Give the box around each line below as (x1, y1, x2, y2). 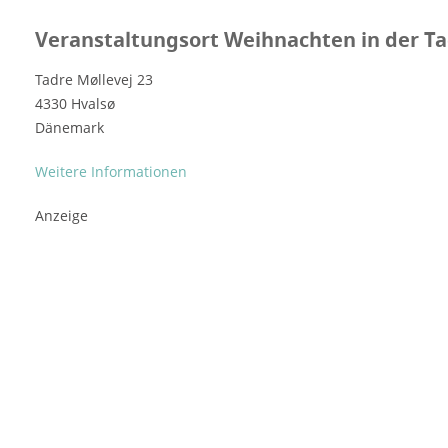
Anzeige (35, 205, 88, 225)
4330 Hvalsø (35, 93, 115, 113)
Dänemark (35, 117, 104, 137)
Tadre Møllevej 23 (35, 69, 153, 89)
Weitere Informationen (35, 161, 187, 181)
